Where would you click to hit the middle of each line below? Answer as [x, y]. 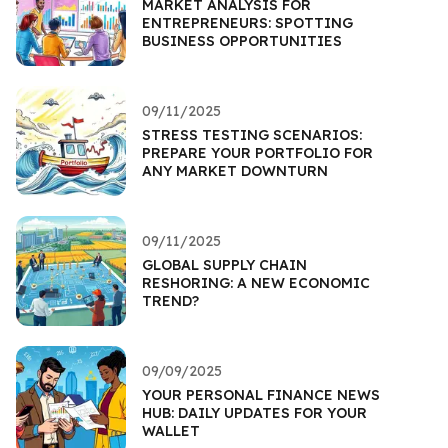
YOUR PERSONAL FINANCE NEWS [261, 394]
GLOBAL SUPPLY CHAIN [224, 264]
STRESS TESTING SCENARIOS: [252, 134]
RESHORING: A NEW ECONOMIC [256, 282]
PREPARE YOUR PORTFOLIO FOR [257, 152]
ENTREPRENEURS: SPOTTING [247, 22]
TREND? [170, 300]
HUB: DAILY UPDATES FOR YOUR [254, 412]
